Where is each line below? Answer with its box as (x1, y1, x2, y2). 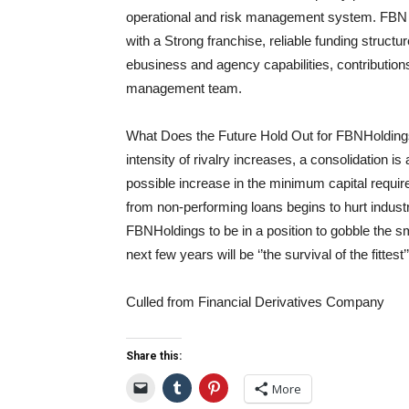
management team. (126, 80, 242, 96)
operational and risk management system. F (126, 9, 388, 25)
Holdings (153, 223, 205, 238)
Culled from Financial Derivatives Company (126, 294, 384, 309)
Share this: (126, 350, 182, 362)
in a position (242, 223, 312, 238)
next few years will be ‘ (126, 246, 260, 262)
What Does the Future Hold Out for (126, 128, 336, 143)
